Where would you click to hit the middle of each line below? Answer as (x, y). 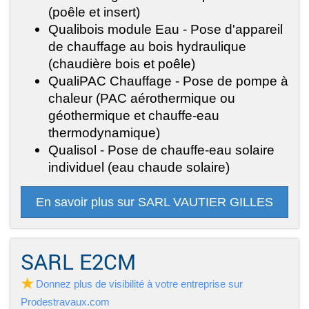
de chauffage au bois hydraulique (147, 47)
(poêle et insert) (94, 12)
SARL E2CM (78, 262)
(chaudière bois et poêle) (122, 64)
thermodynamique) (104, 133)
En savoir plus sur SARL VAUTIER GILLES (154, 202)
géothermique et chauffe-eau (134, 116)
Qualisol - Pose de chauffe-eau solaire (161, 150)
